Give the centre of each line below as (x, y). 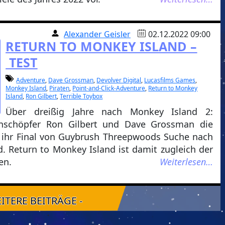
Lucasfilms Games (170, 80)
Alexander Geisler (97, 34)
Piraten (60, 88)
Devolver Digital (119, 80)
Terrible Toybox (81, 96)
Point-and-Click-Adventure (109, 88)
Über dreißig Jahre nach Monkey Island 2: (109, 111)
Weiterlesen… (187, 162)
